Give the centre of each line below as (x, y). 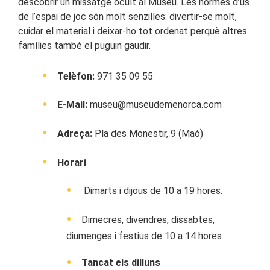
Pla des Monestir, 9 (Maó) (148, 133)
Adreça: (75, 133)
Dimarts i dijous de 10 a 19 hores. (152, 191)
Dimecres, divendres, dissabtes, (148, 219)
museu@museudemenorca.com (156, 105)
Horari (72, 162)
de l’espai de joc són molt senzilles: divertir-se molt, (127, 16)
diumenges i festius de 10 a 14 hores (144, 236)
